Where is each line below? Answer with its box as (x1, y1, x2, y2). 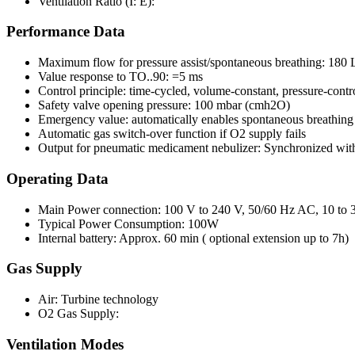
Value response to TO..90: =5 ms (38, 70, 203, 84)
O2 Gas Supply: (38, 307, 119, 321)
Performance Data (6, 23, 125, 40)
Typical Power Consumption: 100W (38, 216, 219, 231)
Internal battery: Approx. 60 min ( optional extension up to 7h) (38, 231, 349, 245)
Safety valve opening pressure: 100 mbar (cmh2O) (38, 98, 290, 113)
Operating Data (6, 170, 109, 187)
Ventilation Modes (6, 335, 124, 353)
